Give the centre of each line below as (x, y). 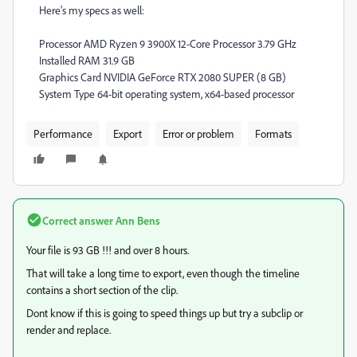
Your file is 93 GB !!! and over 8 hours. (108, 249)
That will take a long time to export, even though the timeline (163, 273)
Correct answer (78, 220)
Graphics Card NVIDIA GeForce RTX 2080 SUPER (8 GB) (163, 76)
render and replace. (69, 329)
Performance (63, 133)
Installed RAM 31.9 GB (87, 60)
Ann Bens (137, 220)
